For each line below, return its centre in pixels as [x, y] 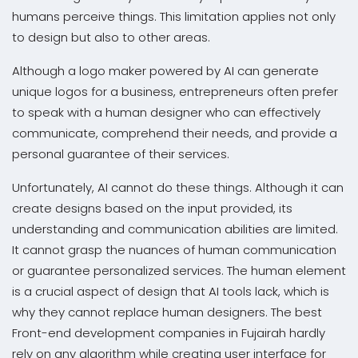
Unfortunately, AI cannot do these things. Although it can [178, 187]
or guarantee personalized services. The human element [179, 270]
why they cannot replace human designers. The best [167, 312]
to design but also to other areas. [111, 37]
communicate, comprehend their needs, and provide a [175, 133]
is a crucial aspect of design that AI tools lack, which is [171, 291]
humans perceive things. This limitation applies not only [174, 16]
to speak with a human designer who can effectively [166, 112]
